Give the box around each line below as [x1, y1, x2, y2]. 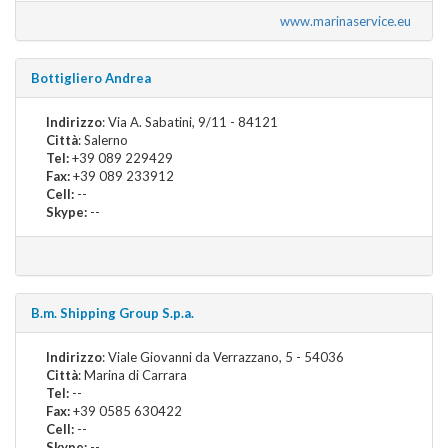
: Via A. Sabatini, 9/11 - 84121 [102, 113, 278, 130]
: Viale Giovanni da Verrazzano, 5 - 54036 [102, 348, 344, 365]
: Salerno [78, 131, 128, 148]
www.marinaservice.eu [280, 12, 417, 29]
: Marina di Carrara [78, 366, 187, 383]
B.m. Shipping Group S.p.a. [31, 304, 194, 321]
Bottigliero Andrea [31, 69, 151, 86]
